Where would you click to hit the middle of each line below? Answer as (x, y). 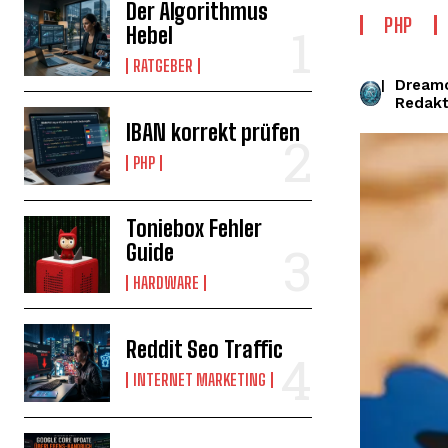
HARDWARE (166, 283)
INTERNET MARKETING (200, 380)
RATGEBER (163, 65)
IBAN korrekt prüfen (213, 132)
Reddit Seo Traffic (205, 350)
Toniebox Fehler (194, 229)
